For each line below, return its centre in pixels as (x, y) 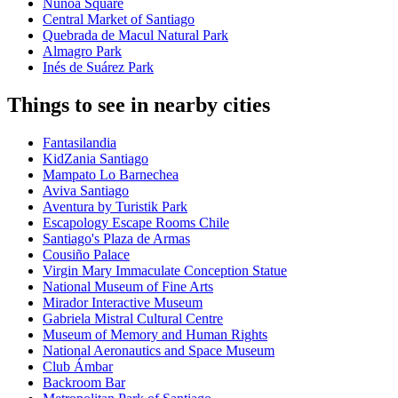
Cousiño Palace (86, 255)
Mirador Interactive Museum (123, 303)
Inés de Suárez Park (98, 68)
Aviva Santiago (86, 191)
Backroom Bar (84, 383)
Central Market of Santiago (119, 20)
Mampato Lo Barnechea (111, 175)
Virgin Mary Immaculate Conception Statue (165, 271)
